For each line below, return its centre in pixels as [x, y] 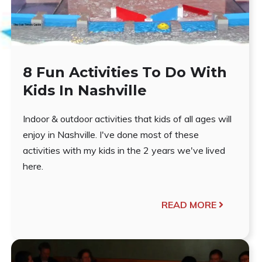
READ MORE [189, 204]
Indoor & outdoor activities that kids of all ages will [127, 118]
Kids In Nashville [85, 90]
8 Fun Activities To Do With [125, 72]
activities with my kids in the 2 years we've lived [124, 150]
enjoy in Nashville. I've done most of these [111, 134]
